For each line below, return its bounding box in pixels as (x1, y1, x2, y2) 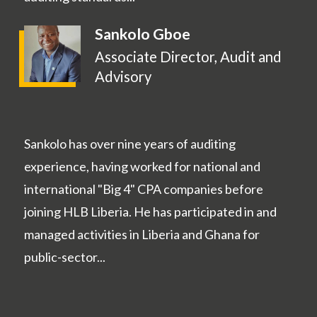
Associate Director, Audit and (95, 48, 282, 66)
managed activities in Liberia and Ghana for (24, 226, 260, 243)
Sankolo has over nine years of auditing (24, 136, 236, 152)
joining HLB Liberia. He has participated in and (24, 204, 277, 220)
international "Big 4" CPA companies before (24, 181, 263, 197)
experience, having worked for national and (24, 158, 260, 175)
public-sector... (24, 249, 105, 265)
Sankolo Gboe (95, 25, 190, 44)
